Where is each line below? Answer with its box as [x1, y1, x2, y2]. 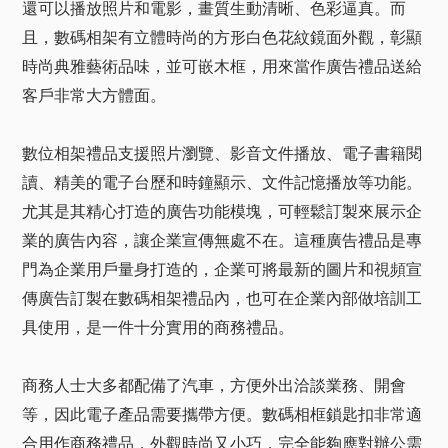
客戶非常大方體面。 [22, 86, 166, 105]
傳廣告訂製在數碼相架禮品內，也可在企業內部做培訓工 [22, 289, 422, 308]
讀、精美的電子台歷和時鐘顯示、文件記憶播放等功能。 [22, 173, 422, 192]
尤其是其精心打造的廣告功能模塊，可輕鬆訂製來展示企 [22, 202, 422, 221]
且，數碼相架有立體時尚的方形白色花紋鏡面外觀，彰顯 [22, 28, 422, 47]
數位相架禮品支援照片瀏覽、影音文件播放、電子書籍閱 [22, 144, 422, 163]
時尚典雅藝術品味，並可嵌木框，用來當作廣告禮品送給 [22, 57, 422, 76]
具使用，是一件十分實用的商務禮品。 [22, 318, 294, 337]
